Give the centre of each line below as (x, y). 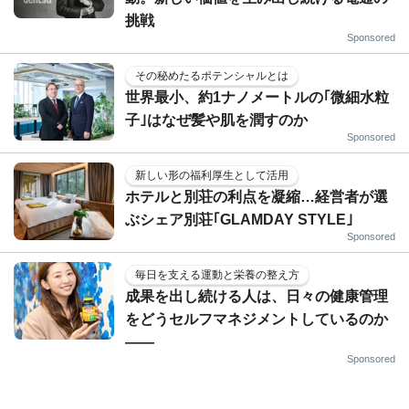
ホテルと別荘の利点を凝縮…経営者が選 (257, 196)
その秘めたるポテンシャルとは (212, 75)
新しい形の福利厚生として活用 (212, 175)
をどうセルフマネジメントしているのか (257, 319)
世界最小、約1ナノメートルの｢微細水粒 (257, 97)
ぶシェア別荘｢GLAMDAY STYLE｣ (239, 219)
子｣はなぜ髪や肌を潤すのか (216, 120)
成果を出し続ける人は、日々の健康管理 (257, 296)
